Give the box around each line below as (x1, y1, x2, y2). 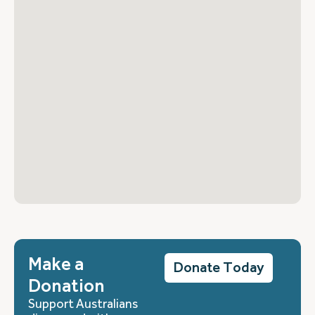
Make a (28, 254, 84, 275)
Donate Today (173, 259, 264, 276)
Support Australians (28, 297, 138, 311)
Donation (28, 276, 105, 297)
